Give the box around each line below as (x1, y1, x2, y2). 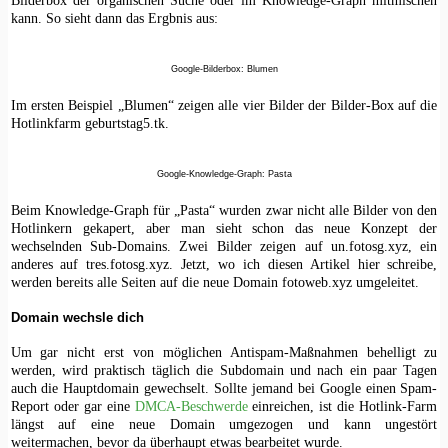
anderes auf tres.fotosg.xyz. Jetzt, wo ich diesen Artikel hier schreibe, (10, 256, 438, 273)
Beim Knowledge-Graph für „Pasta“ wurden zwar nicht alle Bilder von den (10, 202, 438, 219)
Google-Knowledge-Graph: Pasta (156, 169, 292, 180)
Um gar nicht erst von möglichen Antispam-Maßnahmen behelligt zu (10, 344, 438, 360)
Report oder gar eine (10, 398, 135, 414)
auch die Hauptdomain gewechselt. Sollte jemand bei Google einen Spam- (10, 380, 438, 396)
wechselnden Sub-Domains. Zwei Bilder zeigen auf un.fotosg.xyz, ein (10, 238, 438, 255)
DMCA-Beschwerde (134, 398, 248, 414)
